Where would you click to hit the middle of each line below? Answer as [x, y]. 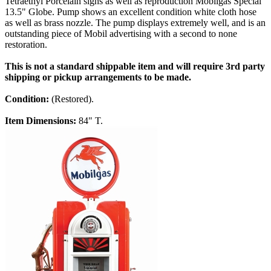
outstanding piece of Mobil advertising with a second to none [121, 34]
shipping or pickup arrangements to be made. [98, 77]
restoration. [26, 45]
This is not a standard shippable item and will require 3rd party [135, 67]
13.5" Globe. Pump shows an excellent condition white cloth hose [131, 12]
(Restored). [73, 99]
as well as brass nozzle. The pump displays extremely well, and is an [135, 23]
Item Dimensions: [42, 121]
